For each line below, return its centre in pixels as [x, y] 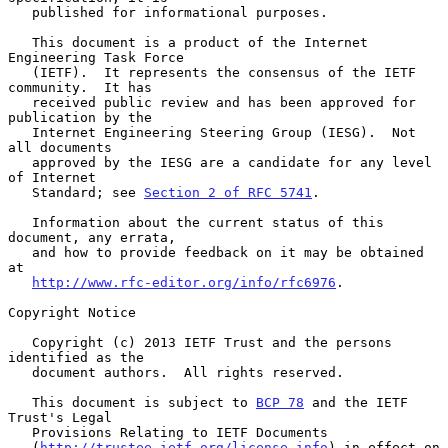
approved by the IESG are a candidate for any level [20, 162]
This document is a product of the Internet [20, 42]
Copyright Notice [72, 312]
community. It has [80, 87]
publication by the [80, 117]
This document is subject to [144, 402]
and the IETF [356, 402]
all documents [60, 147]
